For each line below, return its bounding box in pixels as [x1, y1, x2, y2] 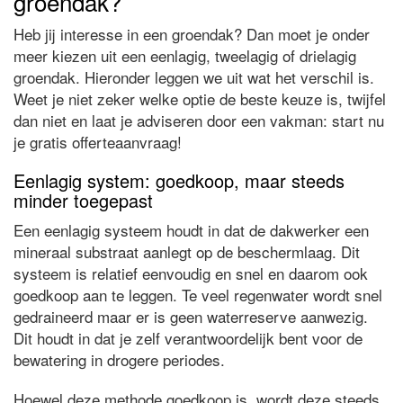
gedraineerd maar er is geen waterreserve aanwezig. [13, 304, 368, 327]
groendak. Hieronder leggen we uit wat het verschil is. [13, 65, 374, 88]
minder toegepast [13, 186, 153, 213]
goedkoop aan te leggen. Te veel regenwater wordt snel [13, 282, 382, 306]
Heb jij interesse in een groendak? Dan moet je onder [13, 22, 370, 45]
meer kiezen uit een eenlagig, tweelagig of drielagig [13, 43, 356, 67]
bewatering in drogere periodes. [13, 347, 225, 371]
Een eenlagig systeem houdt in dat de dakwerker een [13, 218, 369, 241]
